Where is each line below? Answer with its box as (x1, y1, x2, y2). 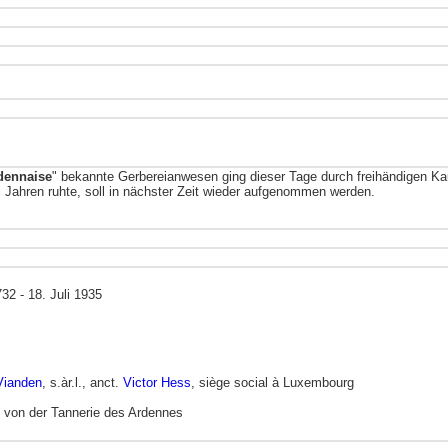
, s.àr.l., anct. (42, 375, 123, 391)
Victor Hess (123, 375, 191, 391)
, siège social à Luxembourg (191, 375, 354, 391)
